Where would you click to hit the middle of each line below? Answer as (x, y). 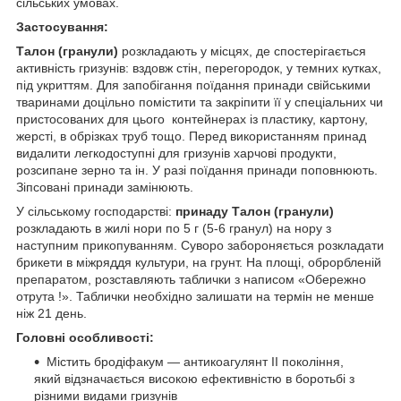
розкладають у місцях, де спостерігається (244, 51)
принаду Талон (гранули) (253, 211)
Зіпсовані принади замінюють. (105, 187)
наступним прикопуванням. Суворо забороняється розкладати (200, 245)
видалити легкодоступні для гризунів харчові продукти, (176, 153)
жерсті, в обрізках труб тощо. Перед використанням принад (191, 136)
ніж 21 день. (51, 313)
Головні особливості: (85, 337)
